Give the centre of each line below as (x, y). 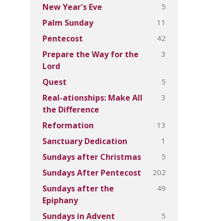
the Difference (71, 110)
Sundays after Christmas (92, 157)
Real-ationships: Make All (92, 98)
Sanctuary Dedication (85, 141)
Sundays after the (78, 188)
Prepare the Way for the (91, 54)
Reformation (68, 125)
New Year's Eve (72, 7)
